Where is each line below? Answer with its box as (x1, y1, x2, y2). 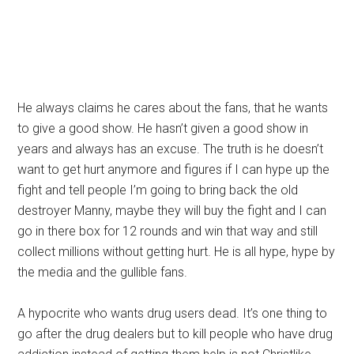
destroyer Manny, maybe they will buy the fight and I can (17, 203, 327, 218)
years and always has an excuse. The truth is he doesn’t (17, 141, 324, 156)
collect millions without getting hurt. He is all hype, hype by (17, 244, 336, 259)
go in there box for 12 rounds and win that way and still (17, 224, 318, 239)
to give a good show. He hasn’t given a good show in (17, 121, 309, 136)
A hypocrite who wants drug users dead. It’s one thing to (17, 306, 328, 321)
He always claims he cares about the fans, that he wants (17, 100, 329, 115)
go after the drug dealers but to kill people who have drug (17, 326, 333, 341)
